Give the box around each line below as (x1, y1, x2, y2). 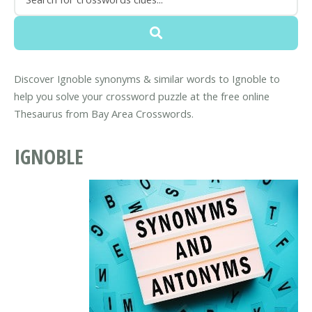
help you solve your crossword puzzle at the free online (14, 89, 270, 104)
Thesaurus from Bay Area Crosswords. (14, 107, 194, 121)
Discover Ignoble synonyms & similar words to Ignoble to (14, 72, 280, 86)
